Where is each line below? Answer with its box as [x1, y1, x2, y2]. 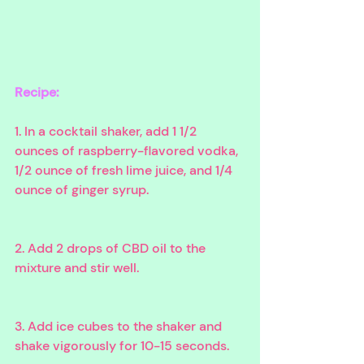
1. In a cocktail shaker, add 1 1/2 [15, 122, 200, 140]
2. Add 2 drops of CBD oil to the [15, 239, 209, 257]
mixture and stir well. [15, 258, 142, 276]
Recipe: [15, 83, 59, 101]
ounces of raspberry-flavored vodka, [15, 141, 241, 159]
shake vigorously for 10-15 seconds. [15, 336, 232, 354]
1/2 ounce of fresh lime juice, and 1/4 [15, 161, 236, 179]
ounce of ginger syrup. [15, 180, 152, 198]
